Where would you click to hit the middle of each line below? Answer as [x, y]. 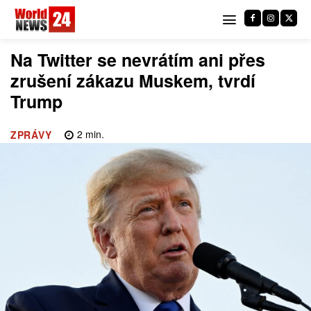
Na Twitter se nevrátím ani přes [138, 60]
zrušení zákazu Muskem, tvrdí [133, 81]
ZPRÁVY [31, 135]
